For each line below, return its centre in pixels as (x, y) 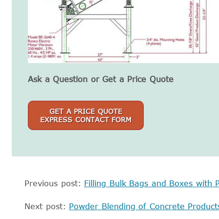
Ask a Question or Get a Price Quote (101, 79)
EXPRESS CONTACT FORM (86, 119)
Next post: (47, 206)
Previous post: (55, 183)
